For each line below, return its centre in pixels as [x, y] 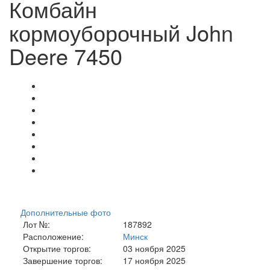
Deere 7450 [66, 55]
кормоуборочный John [121, 32]
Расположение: [51, 236]
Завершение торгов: [60, 260]
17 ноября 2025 [155, 260]
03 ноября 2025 [155, 248]
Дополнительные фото [66, 212]
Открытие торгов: [55, 248]
